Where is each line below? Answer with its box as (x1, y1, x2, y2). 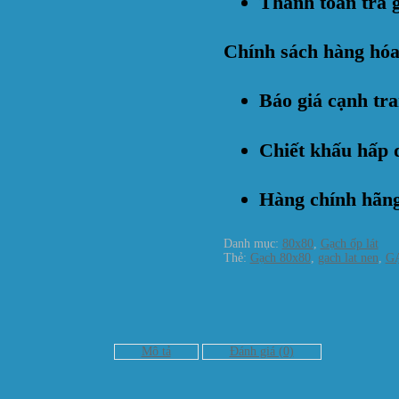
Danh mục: (223, 237, 282, 250)
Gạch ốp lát (320, 237, 379, 250)
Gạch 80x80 (249, 251, 311, 265)
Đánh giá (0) (229, 345, 294, 358)
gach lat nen (317, 251, 379, 265)
